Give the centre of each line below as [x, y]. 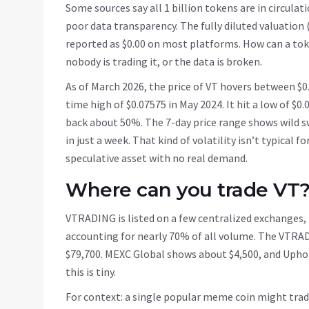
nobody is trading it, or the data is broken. [164, 62]
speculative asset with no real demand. [157, 158]
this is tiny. [91, 272]
